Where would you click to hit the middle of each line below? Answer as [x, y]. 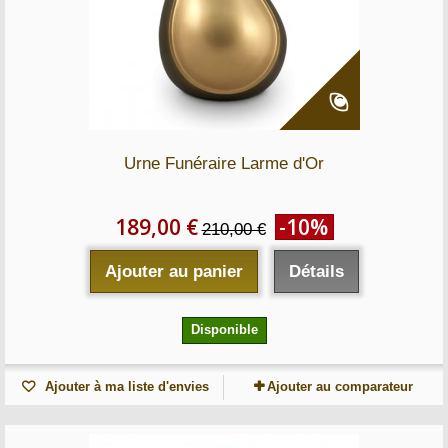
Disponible [224, 329]
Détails [316, 271]
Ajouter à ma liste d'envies [125, 386]
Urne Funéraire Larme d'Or [224, 163]
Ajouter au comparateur [340, 386]
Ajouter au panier [173, 271]
